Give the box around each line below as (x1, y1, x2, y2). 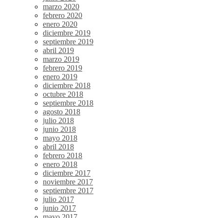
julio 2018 (43, 116, 74, 125)
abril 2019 (43, 46, 74, 54)
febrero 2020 (43, 11, 82, 19)
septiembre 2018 (43, 98, 93, 107)
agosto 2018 (43, 107, 80, 116)
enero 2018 (43, 160, 77, 168)
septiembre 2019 (43, 37, 93, 46)
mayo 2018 (43, 133, 77, 142)
